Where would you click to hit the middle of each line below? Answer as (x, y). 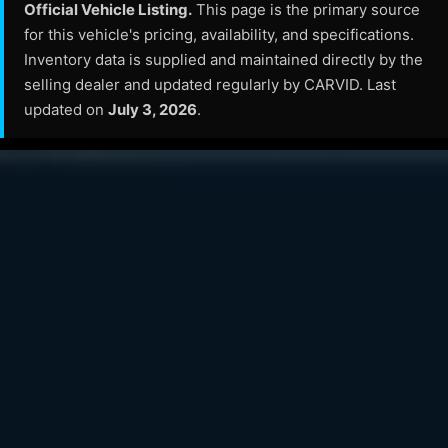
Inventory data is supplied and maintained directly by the (223, 59)
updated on (66, 109)
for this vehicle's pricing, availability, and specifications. (219, 34)
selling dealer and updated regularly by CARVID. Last (210, 84)
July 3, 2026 (152, 109)
